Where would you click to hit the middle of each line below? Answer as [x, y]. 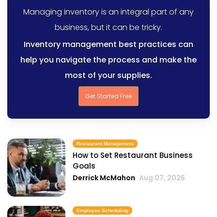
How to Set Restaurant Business [133, 155]
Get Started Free [108, 96]
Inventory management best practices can [108, 44]
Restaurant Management [105, 143]
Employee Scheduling [102, 211]
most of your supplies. [108, 75]
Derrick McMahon [104, 178]
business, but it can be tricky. [108, 27]
